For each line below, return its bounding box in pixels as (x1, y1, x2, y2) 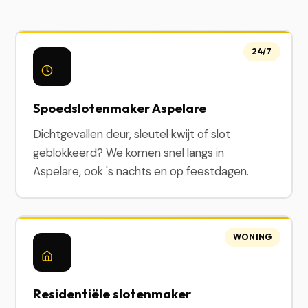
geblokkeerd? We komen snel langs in (33, 145, 225, 160)
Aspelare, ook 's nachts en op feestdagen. (33, 164, 250, 179)
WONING (232, 232, 272, 242)
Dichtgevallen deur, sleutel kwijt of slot (33, 126, 231, 142)
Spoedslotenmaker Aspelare (33, 100, 207, 116)
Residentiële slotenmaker (33, 285, 192, 302)
